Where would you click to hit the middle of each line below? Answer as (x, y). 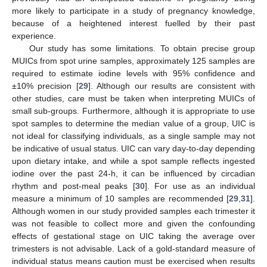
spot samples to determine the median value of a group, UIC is (133, 124)
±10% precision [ (45, 86)
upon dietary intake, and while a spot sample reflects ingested (133, 161)
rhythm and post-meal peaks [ (74, 186)
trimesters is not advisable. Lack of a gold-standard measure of (133, 249)
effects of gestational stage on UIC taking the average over (133, 236)
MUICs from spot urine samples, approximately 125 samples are (133, 61)
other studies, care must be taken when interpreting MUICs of (133, 99)
